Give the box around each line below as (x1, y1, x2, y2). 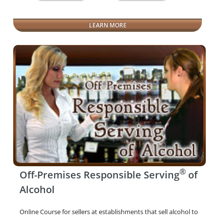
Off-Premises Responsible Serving (19, 168, 179, 181)
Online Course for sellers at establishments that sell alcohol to (19, 207, 198, 216)
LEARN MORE (88, 21, 127, 30)
